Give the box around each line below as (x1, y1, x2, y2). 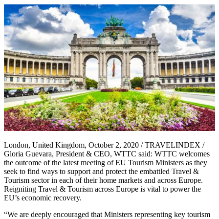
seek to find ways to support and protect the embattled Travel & (4, 167, 199, 175)
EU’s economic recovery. (4, 194, 82, 202)
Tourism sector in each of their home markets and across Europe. (4, 176, 203, 184)
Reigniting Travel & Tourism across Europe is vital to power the (4, 185, 201, 193)
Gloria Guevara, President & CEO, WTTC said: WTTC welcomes (4, 150, 210, 158)
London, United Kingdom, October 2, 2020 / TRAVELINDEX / (4, 141, 204, 149)
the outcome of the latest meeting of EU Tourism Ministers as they (4, 158, 207, 167)
